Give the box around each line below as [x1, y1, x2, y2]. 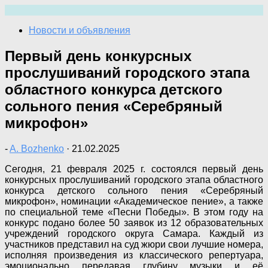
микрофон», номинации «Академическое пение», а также [5, 196, 263, 206]
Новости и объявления [29, 25, 130, 35]
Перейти [4, 4, 42, 14]
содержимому [4, 26, 66, 36]
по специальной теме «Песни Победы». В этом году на [5, 206, 263, 217]
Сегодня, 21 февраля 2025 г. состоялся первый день [5, 163, 263, 174]
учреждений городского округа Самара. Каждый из [5, 228, 263, 239]
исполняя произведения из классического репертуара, [5, 249, 263, 260]
